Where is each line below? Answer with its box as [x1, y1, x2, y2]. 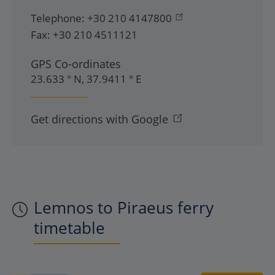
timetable [34, 217, 105, 239]
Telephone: [31, 11, 85, 25]
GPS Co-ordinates [31, 56, 121, 71]
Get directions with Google [31, 112, 168, 126]
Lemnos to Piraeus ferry [34, 196, 214, 219]
